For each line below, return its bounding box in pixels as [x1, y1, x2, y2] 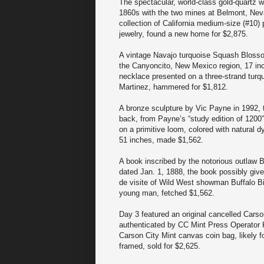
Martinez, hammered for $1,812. [119, 82, 228, 92]
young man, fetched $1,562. [119, 189, 214, 198]
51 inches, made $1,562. [119, 136, 203, 145]
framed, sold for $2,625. [119, 242, 200, 251]
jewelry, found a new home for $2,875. [119, 29, 248, 39]
